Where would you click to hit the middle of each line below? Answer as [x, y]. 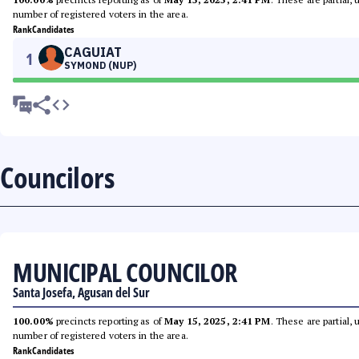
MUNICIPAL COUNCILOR [125, 272]
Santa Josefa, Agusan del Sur [81, 292]
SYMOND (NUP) [100, 65]
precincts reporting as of [109, 321]
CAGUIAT [93, 52]
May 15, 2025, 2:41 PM [218, 321]
